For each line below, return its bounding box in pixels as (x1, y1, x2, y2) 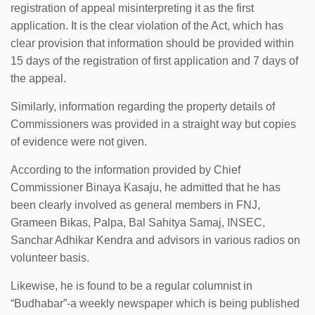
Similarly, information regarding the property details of (11, 100, 275, 112)
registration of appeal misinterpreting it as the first (11, 1, 254, 14)
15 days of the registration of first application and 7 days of (11, 54, 298, 67)
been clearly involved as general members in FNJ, (11, 198, 260, 211)
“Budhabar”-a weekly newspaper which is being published (11, 297, 300, 309)
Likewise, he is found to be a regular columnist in (11, 279, 252, 292)
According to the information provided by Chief (11, 163, 240, 176)
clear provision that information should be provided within (11, 37, 294, 49)
